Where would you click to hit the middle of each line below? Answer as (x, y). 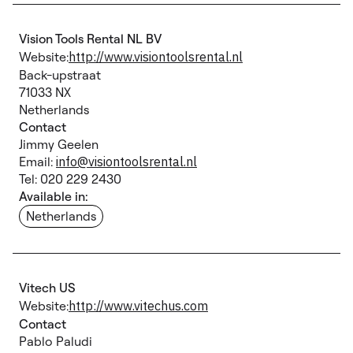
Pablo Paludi (56, 341)
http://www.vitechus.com (138, 306)
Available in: (54, 196)
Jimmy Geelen (59, 144)
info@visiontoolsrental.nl (126, 162)
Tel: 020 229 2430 (70, 179)
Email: (37, 162)
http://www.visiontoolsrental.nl (156, 57)
